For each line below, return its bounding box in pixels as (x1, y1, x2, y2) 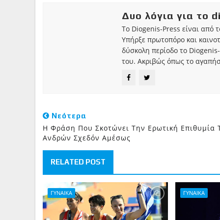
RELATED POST (51, 158, 106, 166)
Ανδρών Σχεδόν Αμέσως (43, 133, 131, 142)
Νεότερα (50, 111, 86, 120)
